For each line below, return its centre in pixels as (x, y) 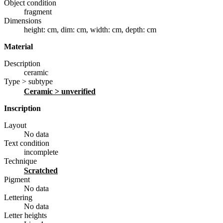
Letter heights (25, 215)
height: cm (40, 30)
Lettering (18, 197)
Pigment (17, 179)
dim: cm (73, 30)
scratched (43, 170)
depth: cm (141, 30)
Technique (20, 161)
